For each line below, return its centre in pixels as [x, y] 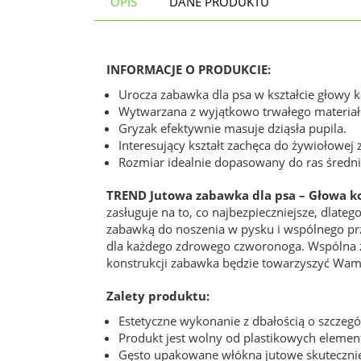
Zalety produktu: [158, 296]
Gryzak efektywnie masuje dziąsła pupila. [232, 128]
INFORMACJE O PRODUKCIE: [189, 69]
